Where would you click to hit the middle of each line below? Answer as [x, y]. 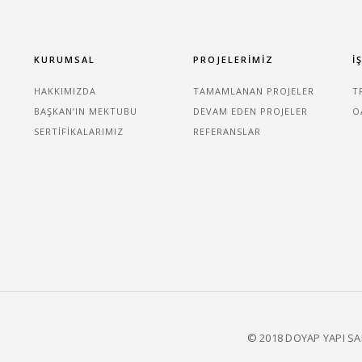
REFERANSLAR [227, 132]
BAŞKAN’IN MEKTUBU [85, 112]
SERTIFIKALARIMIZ [78, 132]
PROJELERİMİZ [233, 60]
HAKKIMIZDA [65, 91]
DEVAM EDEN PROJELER [250, 112]
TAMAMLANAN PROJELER [253, 91]
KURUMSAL [64, 60]
